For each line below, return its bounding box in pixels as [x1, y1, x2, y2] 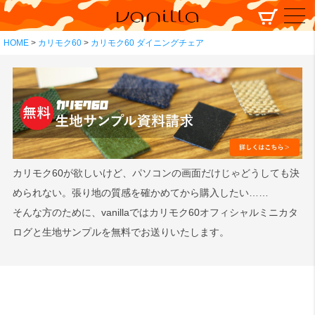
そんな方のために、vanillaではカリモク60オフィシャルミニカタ [12, 206, 298, 218]
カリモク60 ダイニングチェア [91, 38, 204, 48]
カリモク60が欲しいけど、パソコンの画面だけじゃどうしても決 [12, 167, 300, 179]
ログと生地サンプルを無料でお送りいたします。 [12, 226, 229, 238]
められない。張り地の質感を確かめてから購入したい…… [12, 186, 269, 198]
